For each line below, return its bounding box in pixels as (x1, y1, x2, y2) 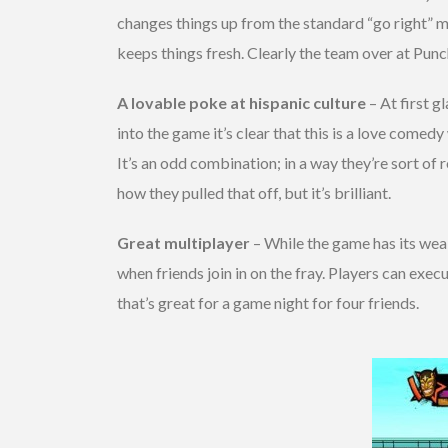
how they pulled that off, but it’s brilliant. (117, 182, 391, 202)
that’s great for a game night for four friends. (117, 292, 419, 312)
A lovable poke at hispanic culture (117, 92, 366, 112)
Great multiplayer (117, 232, 250, 252)
